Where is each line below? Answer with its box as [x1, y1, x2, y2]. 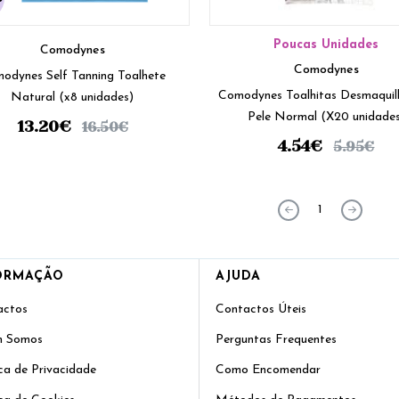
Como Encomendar [216, 363, 321, 378]
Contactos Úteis [216, 303, 306, 317]
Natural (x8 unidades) [59, 91, 134, 105]
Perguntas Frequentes [216, 333, 337, 347]
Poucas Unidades [273, 38, 379, 53]
